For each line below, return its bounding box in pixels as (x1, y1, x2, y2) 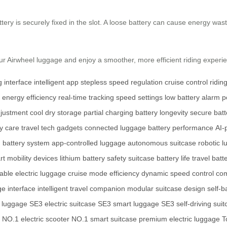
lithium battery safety (60, 154, 126, 163)
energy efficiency (2, 93, 56, 102)
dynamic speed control (141, 169, 214, 178)
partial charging (84, 108, 133, 117)
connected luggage (85, 124, 146, 132)
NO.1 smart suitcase (71, 215, 137, 223)
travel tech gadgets (21, 124, 83, 132)
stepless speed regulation (81, 78, 163, 87)
